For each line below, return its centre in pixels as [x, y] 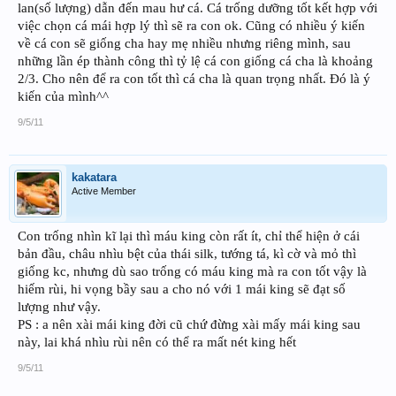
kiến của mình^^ [63, 97]
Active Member [104, 191]
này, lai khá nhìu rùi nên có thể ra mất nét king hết [157, 343]
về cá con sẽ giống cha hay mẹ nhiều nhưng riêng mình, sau [184, 44]
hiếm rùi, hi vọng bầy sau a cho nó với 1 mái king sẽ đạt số [182, 289]
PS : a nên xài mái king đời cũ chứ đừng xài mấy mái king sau [189, 325]
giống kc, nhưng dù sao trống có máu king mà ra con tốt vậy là [192, 272]
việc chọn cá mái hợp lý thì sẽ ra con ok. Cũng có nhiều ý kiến [191, 26]
